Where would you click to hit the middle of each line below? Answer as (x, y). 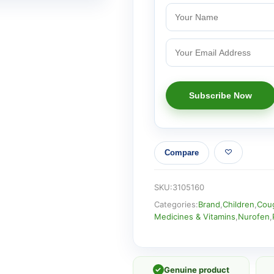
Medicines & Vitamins (194, 216)
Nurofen (254, 216)
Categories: (176, 204)
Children (238, 204)
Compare (181, 153)
